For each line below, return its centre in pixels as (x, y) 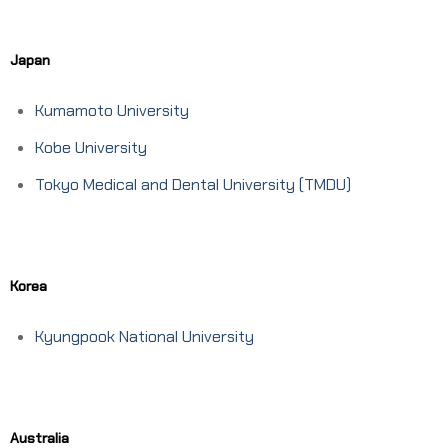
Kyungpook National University (146, 337)
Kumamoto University (114, 111)
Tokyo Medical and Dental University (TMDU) (193, 185)
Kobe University (93, 148)
